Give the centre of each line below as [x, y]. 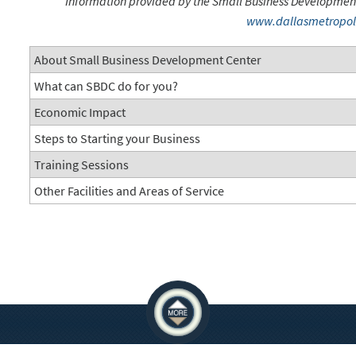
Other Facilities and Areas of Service [130, 191]
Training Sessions [82, 165]
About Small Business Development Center [148, 60]
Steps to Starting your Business [118, 139]
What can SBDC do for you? [106, 86]
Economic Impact [80, 112]
